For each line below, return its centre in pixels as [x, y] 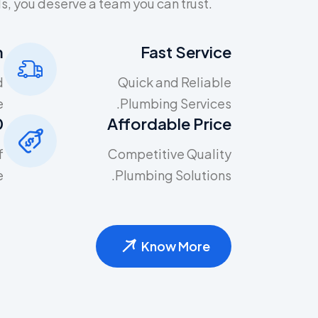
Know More [176, 246]
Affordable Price [169, 123]
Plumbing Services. [176, 103]
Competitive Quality [170, 153]
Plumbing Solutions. [173, 175]
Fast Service [186, 51]
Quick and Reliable [175, 82]
